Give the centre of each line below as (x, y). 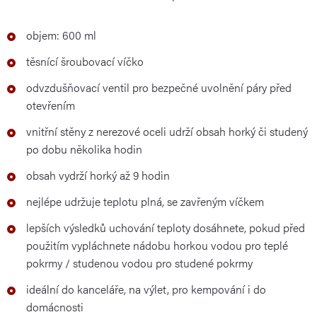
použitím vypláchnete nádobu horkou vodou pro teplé (157, 246)
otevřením (51, 105)
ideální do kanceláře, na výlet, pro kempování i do (146, 289)
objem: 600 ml (61, 35)
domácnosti (55, 307)
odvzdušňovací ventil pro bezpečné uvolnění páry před (159, 88)
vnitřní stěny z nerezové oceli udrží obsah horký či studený (167, 132)
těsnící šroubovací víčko (85, 62)
